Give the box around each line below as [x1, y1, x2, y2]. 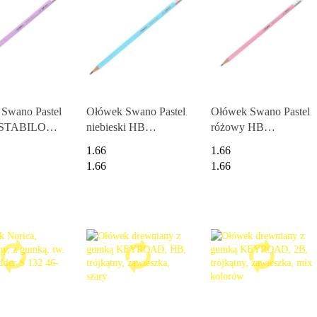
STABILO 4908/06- [86, 136, 178, 149]
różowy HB [210, 120, 264, 133]
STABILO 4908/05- [210, 136, 302, 149]
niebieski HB [86, 120, 145, 133]
